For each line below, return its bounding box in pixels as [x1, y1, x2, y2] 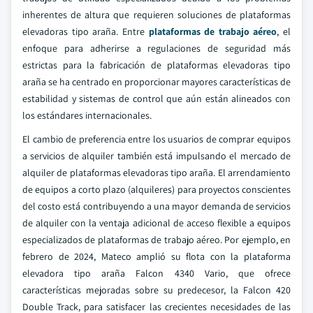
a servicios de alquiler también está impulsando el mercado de [22, 150, 291, 162]
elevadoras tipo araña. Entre [22, 25, 149, 38]
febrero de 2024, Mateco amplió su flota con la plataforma [22, 250, 291, 263]
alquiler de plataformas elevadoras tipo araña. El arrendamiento [22, 166, 291, 179]
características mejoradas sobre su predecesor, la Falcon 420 [22, 284, 291, 296]
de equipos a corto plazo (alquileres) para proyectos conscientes [22, 183, 291, 196]
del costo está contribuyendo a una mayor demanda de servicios [22, 200, 291, 212]
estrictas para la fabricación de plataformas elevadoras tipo [22, 59, 291, 71]
